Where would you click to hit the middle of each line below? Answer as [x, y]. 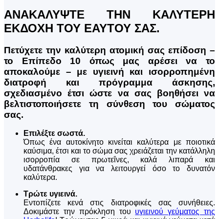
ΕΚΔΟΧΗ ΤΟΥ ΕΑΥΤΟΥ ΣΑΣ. [82, 28]
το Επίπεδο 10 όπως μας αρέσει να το [109, 61]
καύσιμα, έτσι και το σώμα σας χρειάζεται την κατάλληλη [119, 151]
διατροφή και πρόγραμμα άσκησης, [109, 82]
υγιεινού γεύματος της [175, 212]
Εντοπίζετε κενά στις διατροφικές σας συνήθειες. [119, 203]
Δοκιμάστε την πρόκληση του [79, 212]
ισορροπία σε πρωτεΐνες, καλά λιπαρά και [119, 160]
